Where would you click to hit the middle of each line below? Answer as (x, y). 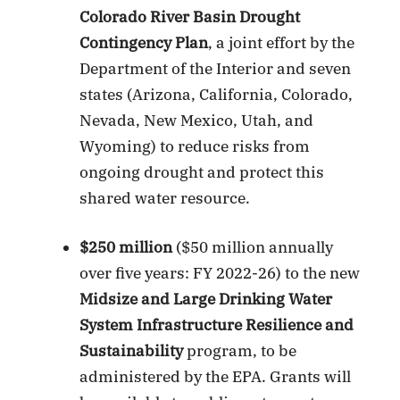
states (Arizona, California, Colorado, (217, 95)
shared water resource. (165, 199)
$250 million (128, 247)
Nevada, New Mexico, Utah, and (197, 121)
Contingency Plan (144, 43)
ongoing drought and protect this (202, 173)
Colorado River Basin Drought (190, 17)
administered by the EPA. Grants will (216, 376)
